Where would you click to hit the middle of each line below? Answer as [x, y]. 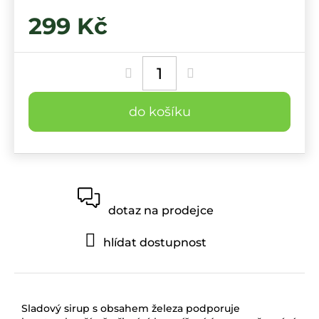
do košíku [159, 112]
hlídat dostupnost [155, 242]
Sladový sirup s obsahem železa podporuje [131, 308]
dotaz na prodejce [161, 210]
